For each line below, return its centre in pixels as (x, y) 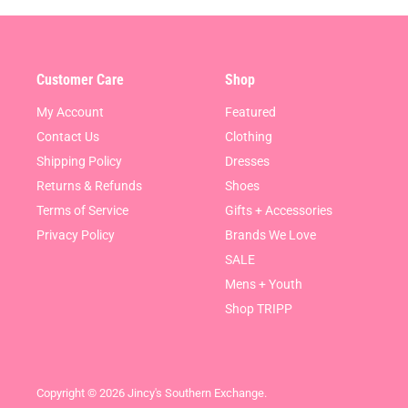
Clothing (248, 137)
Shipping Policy (79, 162)
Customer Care (80, 81)
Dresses (247, 162)
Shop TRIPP (258, 309)
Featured (250, 112)
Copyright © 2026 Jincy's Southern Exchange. (152, 393)
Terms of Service (82, 211)
